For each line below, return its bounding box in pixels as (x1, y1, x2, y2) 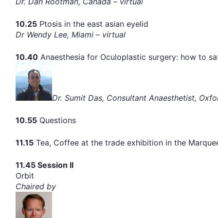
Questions (37, 115, 76, 126)
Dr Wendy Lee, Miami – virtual (16, 30, 126, 40)
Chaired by (16, 182, 56, 192)
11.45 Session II (16, 160, 73, 170)
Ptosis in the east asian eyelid (37, 19, 148, 29)
